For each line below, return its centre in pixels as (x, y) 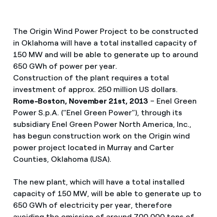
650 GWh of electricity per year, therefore (92, 205)
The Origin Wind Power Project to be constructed (105, 31)
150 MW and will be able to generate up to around (105, 54)
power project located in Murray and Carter (93, 147)
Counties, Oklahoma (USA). (62, 159)
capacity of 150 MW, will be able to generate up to (107, 194)
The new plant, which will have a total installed (99, 182)
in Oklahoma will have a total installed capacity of (105, 43)
